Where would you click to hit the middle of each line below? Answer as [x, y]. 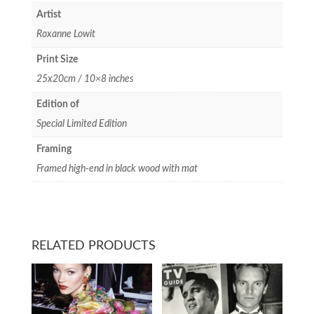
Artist [48, 14]
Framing [54, 149]
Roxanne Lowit [66, 34]
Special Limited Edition [81, 124]
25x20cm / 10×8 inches [85, 79]
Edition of [57, 104]
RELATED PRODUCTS [93, 246]
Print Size [57, 59]
